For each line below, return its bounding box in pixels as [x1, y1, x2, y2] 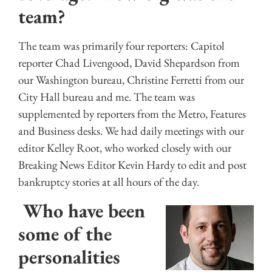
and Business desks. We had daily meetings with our [18, 123, 244, 138]
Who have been [18, 198, 145, 224]
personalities [18, 244, 120, 270]
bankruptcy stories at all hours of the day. [18, 174, 199, 189]
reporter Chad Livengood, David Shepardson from [18, 55, 240, 70]
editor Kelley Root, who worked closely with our [18, 140, 231, 155]
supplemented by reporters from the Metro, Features [18, 106, 246, 121]
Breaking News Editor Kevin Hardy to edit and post [18, 157, 246, 172]
